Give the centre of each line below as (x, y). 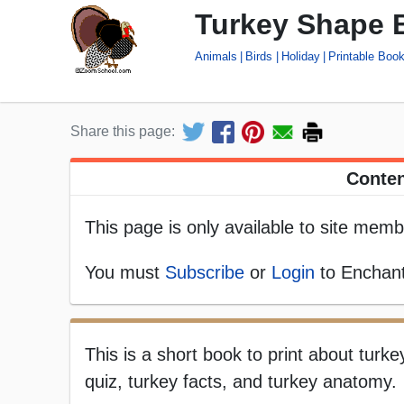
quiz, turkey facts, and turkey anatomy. (241, 382)
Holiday (300, 56)
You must (125, 273)
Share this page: (123, 132)
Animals (216, 56)
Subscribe (205, 273)
